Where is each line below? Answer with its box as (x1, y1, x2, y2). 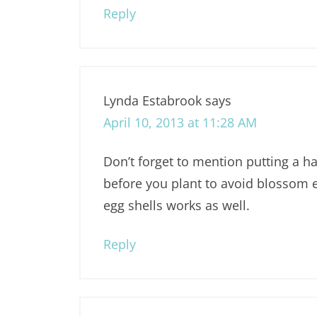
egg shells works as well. (103, 197, 250, 214)
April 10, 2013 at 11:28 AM (103, 114, 257, 132)
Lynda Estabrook (103, 92, 202, 110)
